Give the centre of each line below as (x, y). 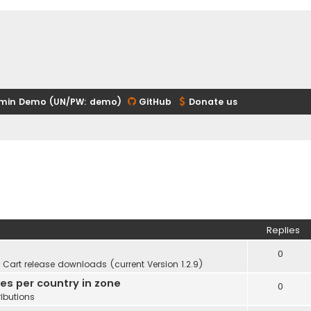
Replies (283, 230)
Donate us (213, 102)
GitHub (155, 102)
